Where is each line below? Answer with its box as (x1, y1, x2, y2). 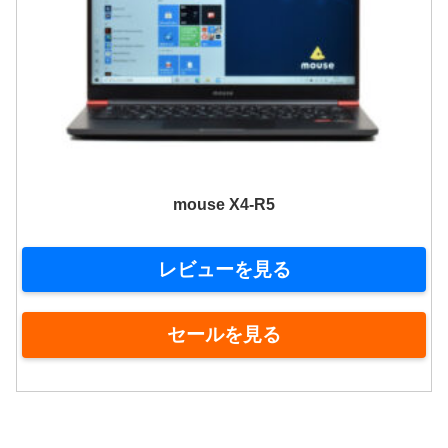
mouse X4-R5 (173, 195, 275, 213)
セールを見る (167, 324, 281, 346)
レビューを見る (157, 258, 291, 280)
